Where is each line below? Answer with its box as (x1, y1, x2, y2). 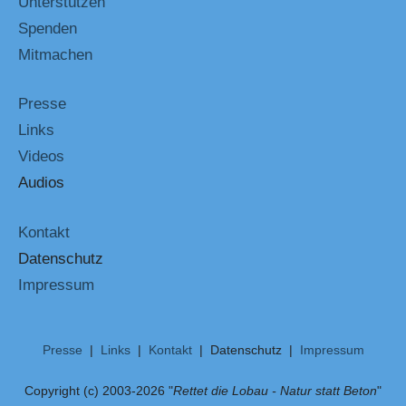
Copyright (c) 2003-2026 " (24, 383, 173, 399)
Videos (18, 148, 64, 166)
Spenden (18, 19, 77, 37)
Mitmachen (18, 45, 92, 63)
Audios (18, 174, 64, 192)
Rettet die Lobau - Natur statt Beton (173, 383, 377, 399)
